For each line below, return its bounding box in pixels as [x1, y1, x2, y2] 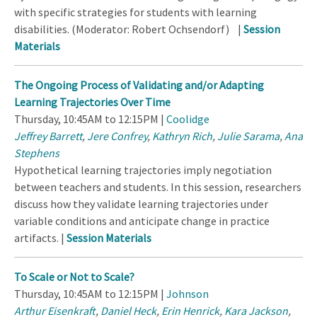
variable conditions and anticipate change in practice [14, 214, 270, 229]
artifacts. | [14, 231, 67, 246]
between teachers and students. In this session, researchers [14, 180, 301, 195]
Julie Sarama [217, 129, 279, 144]
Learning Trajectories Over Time [14, 95, 171, 110]
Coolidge [166, 112, 209, 127]
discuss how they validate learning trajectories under [14, 197, 268, 212]
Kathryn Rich [152, 129, 212, 144]
